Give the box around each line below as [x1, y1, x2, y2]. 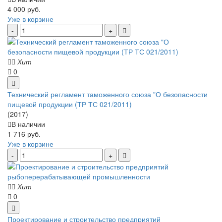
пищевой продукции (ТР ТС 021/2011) [7, 99, 132, 109]
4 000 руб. [7, 3, 41, 14]
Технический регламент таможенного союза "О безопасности [7, 89, 208, 99]
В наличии [11, 118, 45, 129]
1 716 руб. [7, 128, 41, 139]
